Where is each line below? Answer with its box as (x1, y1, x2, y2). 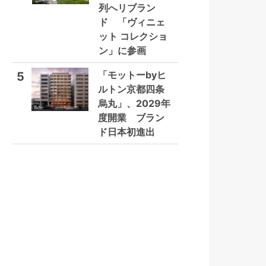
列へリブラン (99, 2, 156, 14)
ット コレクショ (99, 30, 167, 42)
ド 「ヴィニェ (99, 16, 165, 28)
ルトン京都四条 (98, 83, 164, 95)
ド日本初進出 (98, 126, 155, 138)
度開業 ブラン (98, 112, 164, 123)
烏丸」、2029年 (98, 97, 170, 109)
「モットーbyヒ (98, 69, 166, 81)
